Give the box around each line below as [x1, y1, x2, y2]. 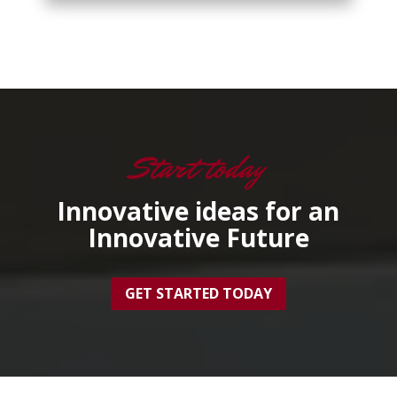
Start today [132, 146, 265, 191]
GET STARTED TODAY [124, 284, 272, 304]
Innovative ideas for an [57, 194, 340, 229]
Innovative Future [87, 221, 309, 255]
